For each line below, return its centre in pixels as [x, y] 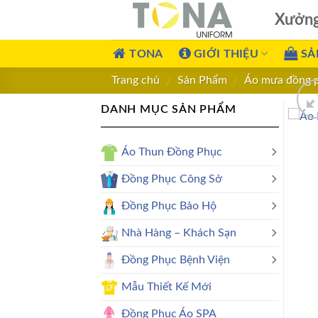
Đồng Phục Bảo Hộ [169, 205]
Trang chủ [136, 81]
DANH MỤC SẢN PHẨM [169, 110]
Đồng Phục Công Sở [172, 179]
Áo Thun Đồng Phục [172, 152]
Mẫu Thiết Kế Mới [166, 286]
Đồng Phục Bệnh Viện [176, 259]
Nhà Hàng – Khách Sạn [179, 232]
